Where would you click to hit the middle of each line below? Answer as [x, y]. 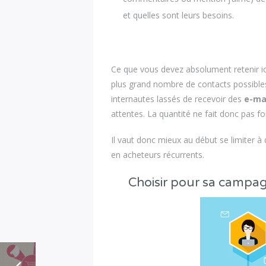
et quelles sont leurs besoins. [179, 15]
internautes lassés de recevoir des [178, 99]
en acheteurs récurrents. [158, 155]
